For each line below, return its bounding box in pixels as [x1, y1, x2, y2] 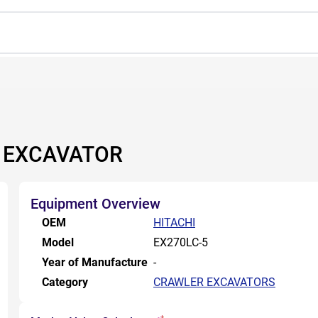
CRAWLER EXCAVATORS [153, 275, 275, 289]
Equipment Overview [31, 195, 160, 212]
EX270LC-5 [153, 236, 208, 249]
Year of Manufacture [42, 256, 148, 269]
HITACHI [153, 216, 195, 229]
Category [42, 275, 88, 289]
